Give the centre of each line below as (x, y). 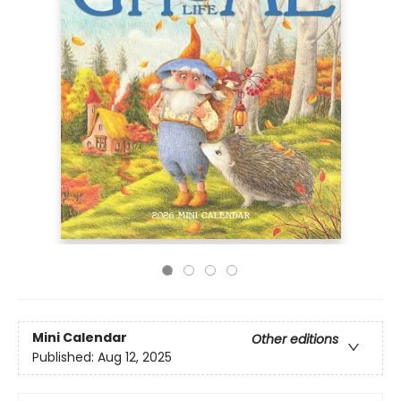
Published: (65, 358)
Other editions (295, 340)
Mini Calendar (80, 338)
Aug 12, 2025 (135, 358)
